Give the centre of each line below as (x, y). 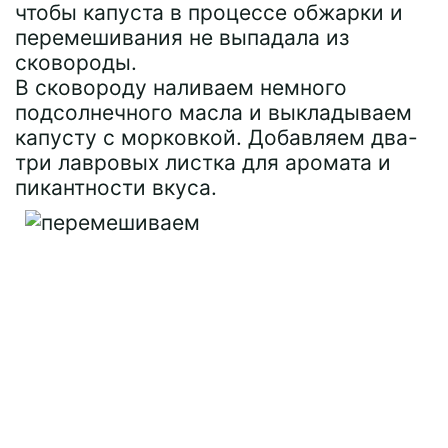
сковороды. (76, 62)
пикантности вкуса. (116, 187)
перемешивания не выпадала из (182, 37)
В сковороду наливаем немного (181, 87)
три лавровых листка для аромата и (203, 162)
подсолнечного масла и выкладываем (213, 112)
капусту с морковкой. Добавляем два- (216, 137)
